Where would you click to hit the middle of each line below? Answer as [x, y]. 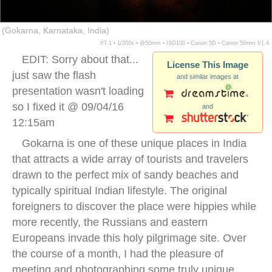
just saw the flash [54, 75]
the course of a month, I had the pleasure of [118, 253]
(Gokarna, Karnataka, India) [56, 30]
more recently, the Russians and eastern [110, 222]
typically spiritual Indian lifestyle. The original [120, 190]
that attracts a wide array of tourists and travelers [130, 159]
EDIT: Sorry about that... [80, 59]
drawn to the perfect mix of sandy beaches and [125, 175]
